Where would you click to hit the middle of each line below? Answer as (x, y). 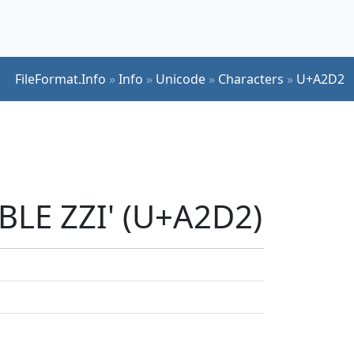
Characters (251, 79)
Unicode (181, 79)
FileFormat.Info (60, 79)
